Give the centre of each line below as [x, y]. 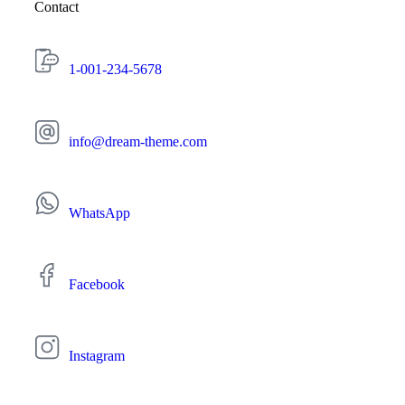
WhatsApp [99, 212]
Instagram [97, 356]
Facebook [97, 285]
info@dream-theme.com [138, 141]
